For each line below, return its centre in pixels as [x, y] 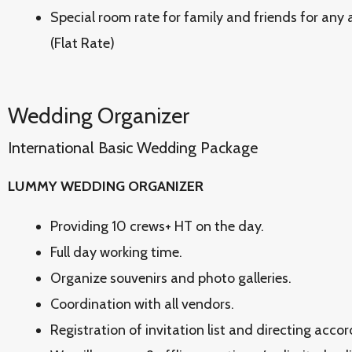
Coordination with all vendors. [142, 304]
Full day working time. [116, 252]
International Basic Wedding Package [133, 148]
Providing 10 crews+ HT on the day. [157, 226]
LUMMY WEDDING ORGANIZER [106, 186]
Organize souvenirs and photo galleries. [171, 278]
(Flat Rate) [82, 43]
